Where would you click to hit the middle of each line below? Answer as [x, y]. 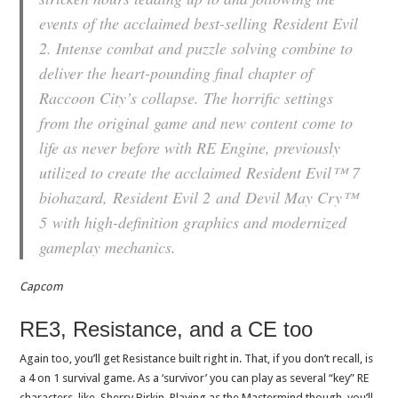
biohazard [72, 198]
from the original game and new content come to [196, 123]
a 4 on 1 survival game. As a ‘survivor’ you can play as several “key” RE [195, 378]
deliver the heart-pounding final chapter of [176, 73]
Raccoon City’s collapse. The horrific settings [187, 98]
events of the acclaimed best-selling [156, 24]
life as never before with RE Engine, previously [190, 148]
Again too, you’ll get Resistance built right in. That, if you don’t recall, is [197, 359]
